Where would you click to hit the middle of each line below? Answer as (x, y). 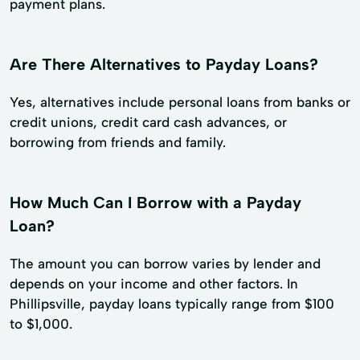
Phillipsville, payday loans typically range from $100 (172, 303)
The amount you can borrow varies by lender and (165, 263)
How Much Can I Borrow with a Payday (155, 202)
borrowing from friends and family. (118, 142)
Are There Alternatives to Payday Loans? (164, 64)
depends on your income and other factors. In (154, 283)
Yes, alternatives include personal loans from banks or (180, 102)
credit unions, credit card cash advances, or (148, 122)
